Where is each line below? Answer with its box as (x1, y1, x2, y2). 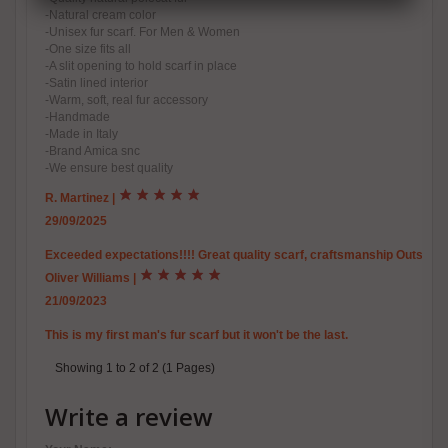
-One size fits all (45, 42, 131, 57)
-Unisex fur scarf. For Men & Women (45, 25, 240, 40)
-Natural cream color (45, 8, 159, 23)
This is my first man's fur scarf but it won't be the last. (45, 328, 348, 343)
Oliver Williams (45, 271, 130, 286)
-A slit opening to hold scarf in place (45, 59, 237, 74)
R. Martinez (45, 191, 109, 206)
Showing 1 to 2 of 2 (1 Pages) (55, 361, 215, 376)
